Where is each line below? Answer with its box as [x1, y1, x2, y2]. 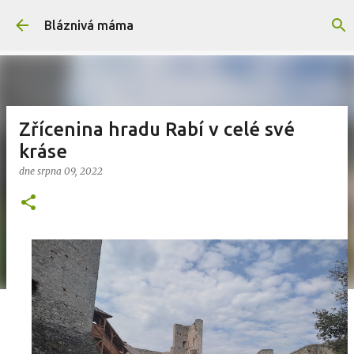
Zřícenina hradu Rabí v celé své [19, 119, 295, 140]
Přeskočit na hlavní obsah [107, 13, 254, 27]
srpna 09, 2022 [37, 165, 103, 177]
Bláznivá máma [44, 18, 134, 32]
